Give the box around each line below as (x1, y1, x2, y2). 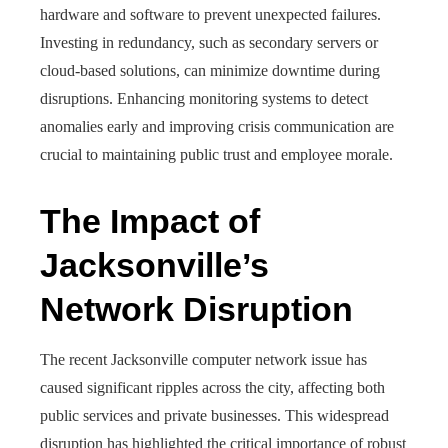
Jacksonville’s (40, 246, 269, 284)
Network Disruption (40, 290, 353, 328)
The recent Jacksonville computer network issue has (40, 351, 367, 368)
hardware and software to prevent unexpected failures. (40, 6, 381, 23)
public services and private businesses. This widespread (40, 407, 389, 424)
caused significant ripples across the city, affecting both (40, 379, 385, 396)
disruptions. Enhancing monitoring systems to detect (40, 90, 368, 107)
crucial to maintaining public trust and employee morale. (40, 146, 393, 163)
